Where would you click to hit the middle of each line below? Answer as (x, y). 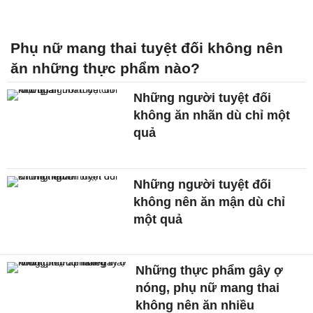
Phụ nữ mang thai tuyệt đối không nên (147, 48)
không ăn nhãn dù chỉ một (212, 115)
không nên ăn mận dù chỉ (210, 202)
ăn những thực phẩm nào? (105, 68)
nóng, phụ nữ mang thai (208, 288)
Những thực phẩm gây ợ (210, 271)
